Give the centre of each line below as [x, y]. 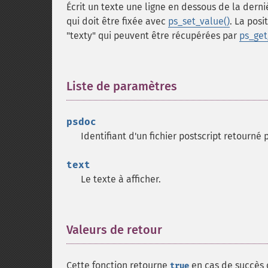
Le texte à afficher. [121, 179]
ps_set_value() [199, 21]
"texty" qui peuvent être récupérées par [153, 36]
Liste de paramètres [122, 86]
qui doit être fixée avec [117, 21]
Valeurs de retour [114, 230]
